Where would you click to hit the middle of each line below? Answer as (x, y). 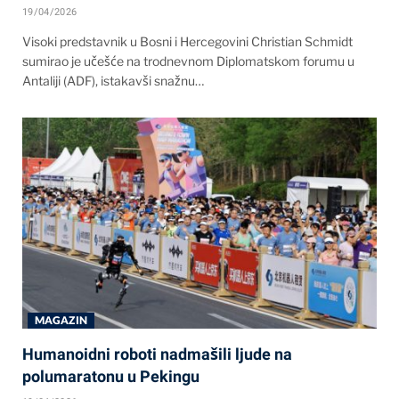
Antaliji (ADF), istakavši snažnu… (113, 81)
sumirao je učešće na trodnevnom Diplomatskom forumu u (188, 61)
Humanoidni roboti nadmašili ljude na (157, 354)
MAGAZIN (61, 321)
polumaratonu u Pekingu (111, 377)
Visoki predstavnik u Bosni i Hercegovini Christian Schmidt (187, 42)
